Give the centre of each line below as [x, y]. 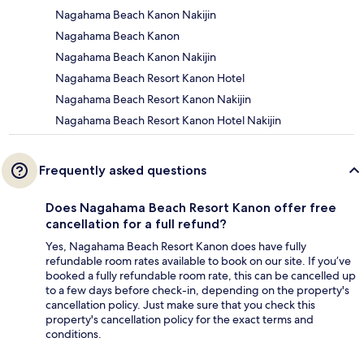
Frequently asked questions [123, 171]
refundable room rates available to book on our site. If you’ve [198, 261]
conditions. [74, 334]
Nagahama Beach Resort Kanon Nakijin [153, 100]
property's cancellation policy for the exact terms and [180, 320]
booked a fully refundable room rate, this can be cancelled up [201, 276]
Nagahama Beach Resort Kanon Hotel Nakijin [168, 121]
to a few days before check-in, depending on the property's [197, 290]
